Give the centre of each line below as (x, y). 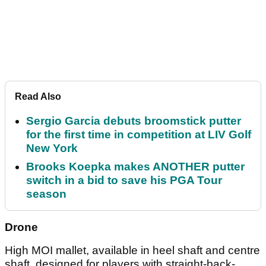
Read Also (38, 97)
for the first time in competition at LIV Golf (139, 135)
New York (52, 148)
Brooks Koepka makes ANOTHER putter (135, 167)
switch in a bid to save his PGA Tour (124, 180)
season (46, 194)
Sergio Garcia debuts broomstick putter (134, 121)
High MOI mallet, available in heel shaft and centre (132, 251)
